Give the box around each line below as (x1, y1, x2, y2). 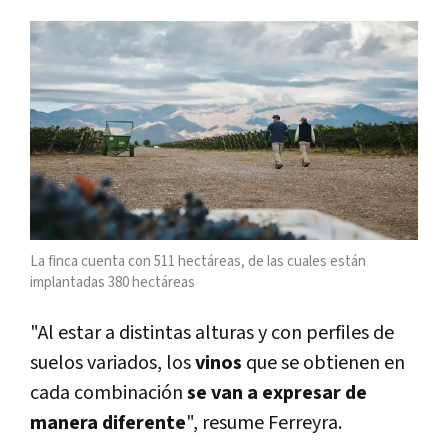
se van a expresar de (187, 379, 367, 406)
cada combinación (30, 379, 187, 406)
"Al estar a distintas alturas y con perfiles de (30, 319, 394, 346)
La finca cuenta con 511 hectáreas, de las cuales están (30, 251, 366, 271)
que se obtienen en (246, 349, 405, 376)
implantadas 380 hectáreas (30, 272, 195, 292)
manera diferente (30, 409, 186, 436)
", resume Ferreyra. (186, 409, 342, 436)
